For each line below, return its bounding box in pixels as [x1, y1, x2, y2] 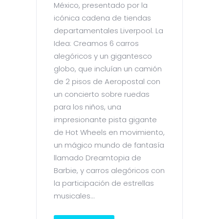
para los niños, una [54, 102, 121, 112]
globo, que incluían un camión [54, 64, 162, 74]
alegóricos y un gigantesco [54, 51, 152, 62]
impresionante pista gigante [54, 114, 157, 125]
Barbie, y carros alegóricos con [54, 165, 165, 176]
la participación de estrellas [54, 178, 154, 189]
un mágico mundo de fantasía [54, 140, 164, 151]
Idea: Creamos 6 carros [54, 38, 139, 49]
